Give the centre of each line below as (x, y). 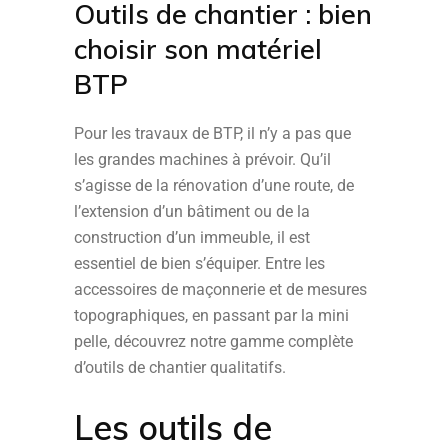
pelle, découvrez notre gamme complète (213, 341)
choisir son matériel (198, 49)
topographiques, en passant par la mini (211, 315)
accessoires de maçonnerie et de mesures (220, 289)
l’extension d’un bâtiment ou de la (192, 211)
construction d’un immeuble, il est (192, 237)
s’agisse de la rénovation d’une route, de (214, 185)
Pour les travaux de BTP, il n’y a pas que (212, 133)
